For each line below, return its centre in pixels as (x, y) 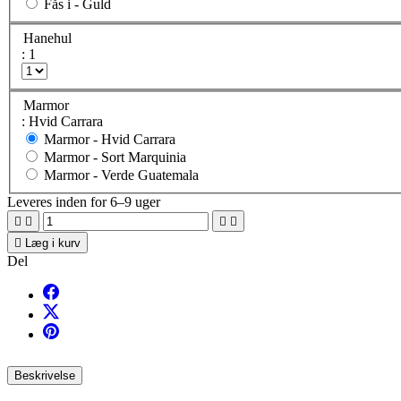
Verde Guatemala (150, 175)
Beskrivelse (45, 375)
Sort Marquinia (144, 157)
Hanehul (47, 38)
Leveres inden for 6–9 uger (84, 201)
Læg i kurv (53, 243)
